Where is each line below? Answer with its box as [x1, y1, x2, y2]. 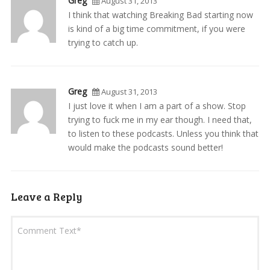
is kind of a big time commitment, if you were [67, 23, 245, 35]
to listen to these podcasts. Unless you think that [67, 128, 259, 140]
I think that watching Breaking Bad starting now [67, 9, 253, 21]
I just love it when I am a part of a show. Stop [67, 100, 246, 112]
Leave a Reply [10, 189, 82, 204]
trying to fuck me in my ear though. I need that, [67, 114, 252, 126]
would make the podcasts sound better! [67, 142, 223, 154]
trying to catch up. [67, 37, 138, 49]
